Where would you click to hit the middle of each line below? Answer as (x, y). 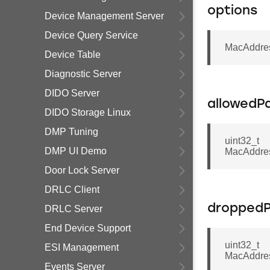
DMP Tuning (71, 132)
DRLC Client (72, 190)
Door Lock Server (82, 170)
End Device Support (88, 228)
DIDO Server (72, 93)
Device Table (73, 55)
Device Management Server (104, 16)
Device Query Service (91, 35)
